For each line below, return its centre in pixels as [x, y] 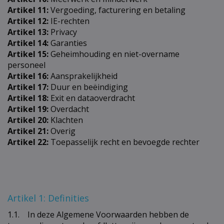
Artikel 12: [28, 21]
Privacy [63, 32]
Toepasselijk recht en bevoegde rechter [124, 142]
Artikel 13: [28, 32]
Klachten [66, 120]
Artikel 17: [28, 87]
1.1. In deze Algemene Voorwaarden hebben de [98, 214]
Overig [62, 131]
